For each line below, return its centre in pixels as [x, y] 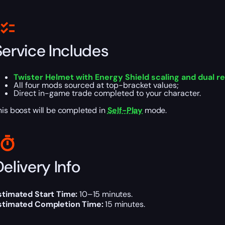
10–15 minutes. [105, 194]
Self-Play [125, 110]
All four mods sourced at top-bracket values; [96, 85]
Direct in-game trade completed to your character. [107, 93]
